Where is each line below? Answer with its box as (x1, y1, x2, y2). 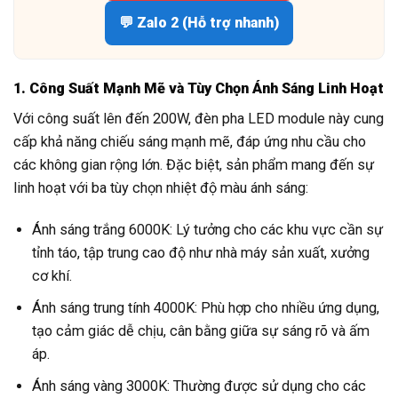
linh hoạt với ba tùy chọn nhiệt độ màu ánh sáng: (13, 179, 308, 197)
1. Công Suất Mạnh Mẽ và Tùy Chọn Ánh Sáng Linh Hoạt (13, 80, 384, 98)
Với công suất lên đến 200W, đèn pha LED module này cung (13, 110, 384, 128)
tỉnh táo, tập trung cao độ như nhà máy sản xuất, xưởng (32, 244, 370, 262)
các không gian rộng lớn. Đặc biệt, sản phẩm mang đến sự (13, 156, 374, 174)
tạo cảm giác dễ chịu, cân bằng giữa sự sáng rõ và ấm (32, 322, 370, 340)
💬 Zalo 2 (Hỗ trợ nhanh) (119, 14, 279, 32)
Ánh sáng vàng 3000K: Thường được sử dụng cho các (32, 377, 367, 394)
